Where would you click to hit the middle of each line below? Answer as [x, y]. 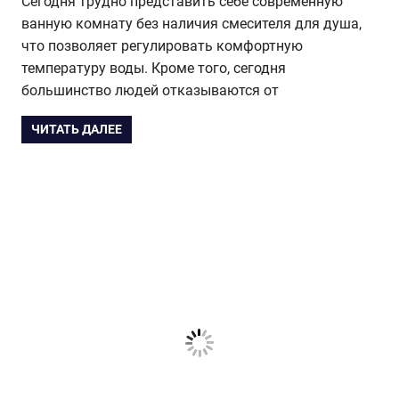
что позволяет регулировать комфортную [162, 46]
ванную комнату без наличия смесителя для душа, [191, 24]
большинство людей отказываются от [150, 91]
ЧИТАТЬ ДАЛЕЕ [77, 130]
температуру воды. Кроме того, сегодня [154, 69]
